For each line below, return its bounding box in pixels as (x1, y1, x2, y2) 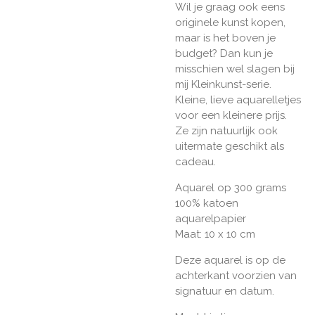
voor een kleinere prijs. (175, 108, 290, 122)
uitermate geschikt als (175, 139, 284, 153)
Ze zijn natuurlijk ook (175, 124, 278, 137)
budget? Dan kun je (175, 46, 273, 60)
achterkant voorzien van (175, 269, 297, 282)
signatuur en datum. (175, 284, 274, 297)
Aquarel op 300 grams (175, 181, 286, 194)
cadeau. (175, 155, 216, 168)
